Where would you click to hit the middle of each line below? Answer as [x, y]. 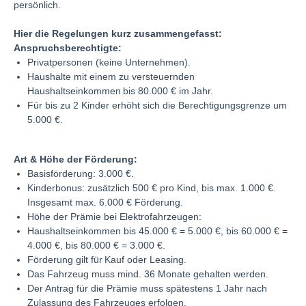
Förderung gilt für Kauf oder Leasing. [107, 259]
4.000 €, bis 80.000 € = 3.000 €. [96, 245]
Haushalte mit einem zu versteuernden [111, 76]
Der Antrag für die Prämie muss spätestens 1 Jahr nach [147, 288]
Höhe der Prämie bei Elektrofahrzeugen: [114, 216]
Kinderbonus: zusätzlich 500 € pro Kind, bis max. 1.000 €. [152, 187]
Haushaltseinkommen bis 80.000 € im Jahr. [120, 91]
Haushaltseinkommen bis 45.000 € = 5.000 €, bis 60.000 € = [157, 231]
